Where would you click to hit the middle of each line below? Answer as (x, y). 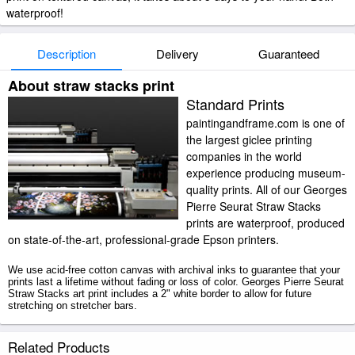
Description (67, 53)
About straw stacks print (91, 86)
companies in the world (244, 156)
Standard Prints (235, 104)
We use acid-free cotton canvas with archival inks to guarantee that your (174, 270)
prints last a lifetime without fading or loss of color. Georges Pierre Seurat (176, 282)
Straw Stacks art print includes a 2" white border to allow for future (160, 294)
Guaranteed (288, 53)
